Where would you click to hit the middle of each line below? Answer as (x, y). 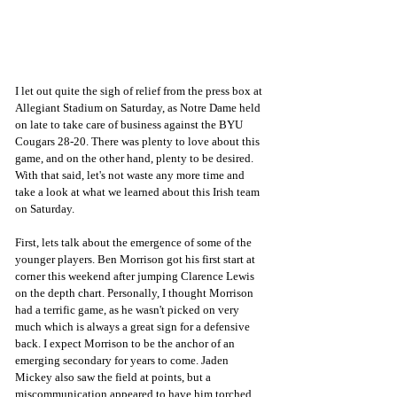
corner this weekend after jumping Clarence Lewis (136, 276)
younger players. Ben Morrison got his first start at (136, 259)
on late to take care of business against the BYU (130, 124)
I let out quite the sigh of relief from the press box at (140, 90)
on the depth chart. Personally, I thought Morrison (136, 292)
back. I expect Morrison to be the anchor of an (126, 343)
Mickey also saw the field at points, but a (114, 377)
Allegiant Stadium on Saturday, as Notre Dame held (139, 107)
